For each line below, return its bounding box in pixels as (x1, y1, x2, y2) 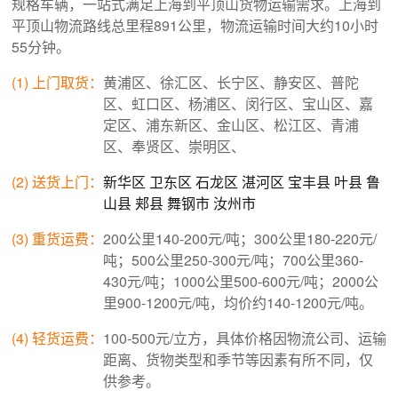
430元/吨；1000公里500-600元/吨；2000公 (103, 270, 378, 291)
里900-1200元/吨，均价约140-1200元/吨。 (103, 291, 373, 313)
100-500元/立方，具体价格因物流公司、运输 (103, 327, 386, 348)
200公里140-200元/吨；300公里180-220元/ (103, 227, 377, 249)
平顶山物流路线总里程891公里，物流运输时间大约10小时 (12, 14, 378, 36)
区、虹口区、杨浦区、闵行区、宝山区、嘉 (103, 92, 373, 114)
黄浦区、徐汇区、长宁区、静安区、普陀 (103, 71, 359, 92)
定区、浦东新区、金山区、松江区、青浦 (103, 114, 359, 135)
